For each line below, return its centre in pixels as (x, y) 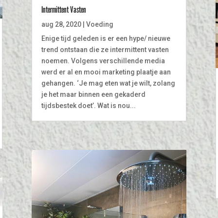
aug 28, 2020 (61, 25)
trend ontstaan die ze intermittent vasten (105, 50)
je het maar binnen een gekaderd (93, 95)
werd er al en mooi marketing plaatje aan (106, 72)
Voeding (100, 25)
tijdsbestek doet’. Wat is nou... (88, 106)
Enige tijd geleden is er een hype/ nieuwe (106, 39)
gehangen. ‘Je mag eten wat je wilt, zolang (108, 83)
